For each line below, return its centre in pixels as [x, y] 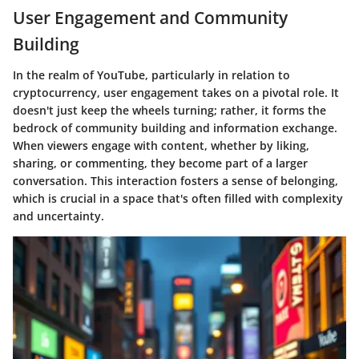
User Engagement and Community [150, 18]
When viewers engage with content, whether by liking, [161, 145]
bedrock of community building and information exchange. [175, 127]
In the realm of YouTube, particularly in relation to [151, 75]
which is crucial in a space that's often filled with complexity [178, 198]
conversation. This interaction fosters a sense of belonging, [175, 180]
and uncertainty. [58, 216]
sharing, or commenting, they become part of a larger [160, 163]
